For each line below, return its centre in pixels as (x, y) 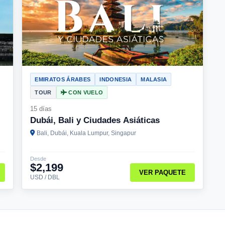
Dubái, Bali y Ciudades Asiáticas (95, 120)
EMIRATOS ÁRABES (63, 79)
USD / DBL (45, 177)
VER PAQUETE (163, 173)
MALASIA (154, 79)
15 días (41, 108)
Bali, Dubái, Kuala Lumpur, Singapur (87, 133)
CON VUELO (85, 92)
